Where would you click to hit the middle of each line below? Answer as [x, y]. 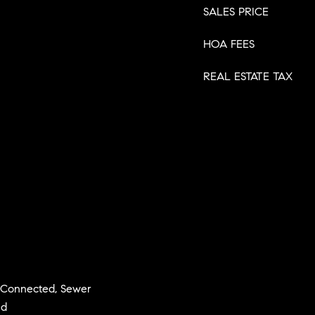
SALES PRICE [236, 12]
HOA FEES [229, 44]
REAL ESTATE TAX [248, 76]
